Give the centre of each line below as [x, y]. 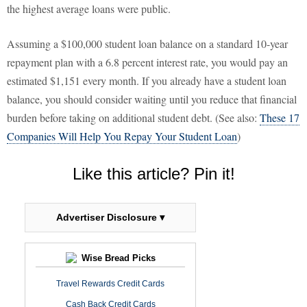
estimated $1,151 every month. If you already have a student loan [147, 81]
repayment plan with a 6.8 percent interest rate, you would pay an [147, 62]
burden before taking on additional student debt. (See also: [133, 118]
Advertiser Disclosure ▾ [110, 218]
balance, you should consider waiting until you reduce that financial [152, 99]
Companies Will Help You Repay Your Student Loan [122, 136]
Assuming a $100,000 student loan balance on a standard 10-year [147, 44]
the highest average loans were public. [89, 9]
